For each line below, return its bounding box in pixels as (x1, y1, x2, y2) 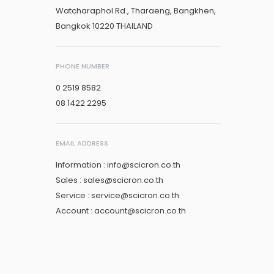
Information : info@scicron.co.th (56, 158, 180, 171)
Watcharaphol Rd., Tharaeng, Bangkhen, (56, 4, 216, 17)
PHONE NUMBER (56, 61, 109, 71)
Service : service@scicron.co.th (56, 189, 179, 201)
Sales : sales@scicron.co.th (56, 174, 163, 186)
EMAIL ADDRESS (56, 138, 108, 148)
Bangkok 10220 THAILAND (56, 20, 153, 32)
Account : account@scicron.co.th (56, 204, 186, 217)
